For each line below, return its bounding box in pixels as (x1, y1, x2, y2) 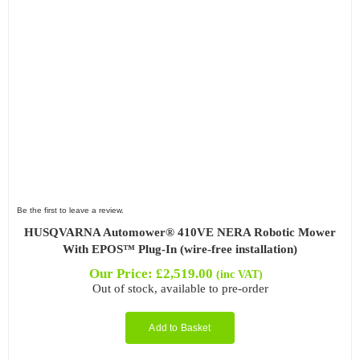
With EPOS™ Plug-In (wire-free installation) (63, 243, 297, 256)
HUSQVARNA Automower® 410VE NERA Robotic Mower (24, 226, 336, 239)
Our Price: (88, 266, 156, 282)
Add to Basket (149, 322, 211, 334)
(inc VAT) (215, 268, 263, 281)
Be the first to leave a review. (16, 206, 124, 215)
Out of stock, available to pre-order (92, 282, 268, 296)
